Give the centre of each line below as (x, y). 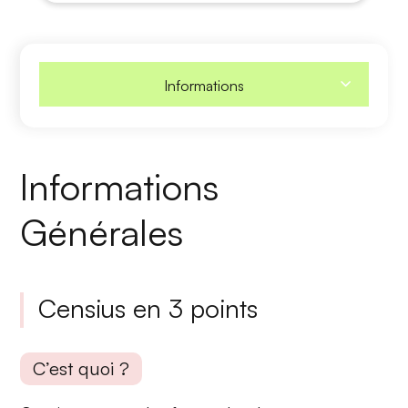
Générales (102, 232)
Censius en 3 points (148, 308)
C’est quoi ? (82, 368)
